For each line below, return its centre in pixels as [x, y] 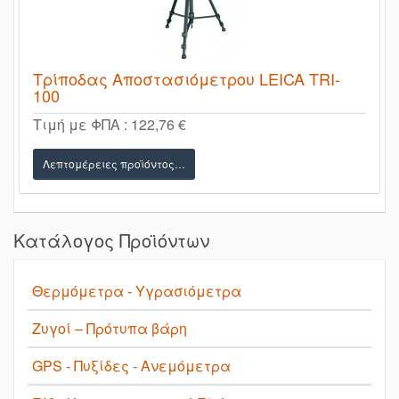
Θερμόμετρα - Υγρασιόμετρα [137, 291]
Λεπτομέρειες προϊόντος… [114, 164]
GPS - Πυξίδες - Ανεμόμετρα [131, 366]
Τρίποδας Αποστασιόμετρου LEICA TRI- [187, 79]
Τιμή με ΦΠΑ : [82, 125]
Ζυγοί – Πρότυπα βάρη [110, 329]
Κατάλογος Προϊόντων [111, 240]
